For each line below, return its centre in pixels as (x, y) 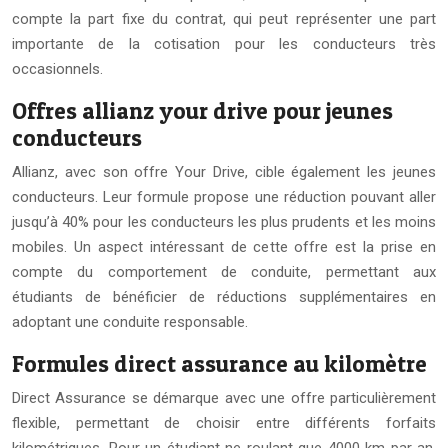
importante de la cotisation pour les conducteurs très (224, 44)
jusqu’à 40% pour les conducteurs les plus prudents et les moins (224, 222)
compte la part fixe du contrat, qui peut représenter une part (224, 19)
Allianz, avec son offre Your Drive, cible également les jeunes (224, 172)
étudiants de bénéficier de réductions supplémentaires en (224, 297)
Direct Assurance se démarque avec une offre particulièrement (224, 398)
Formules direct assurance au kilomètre (219, 364)
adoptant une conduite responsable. (130, 322)
